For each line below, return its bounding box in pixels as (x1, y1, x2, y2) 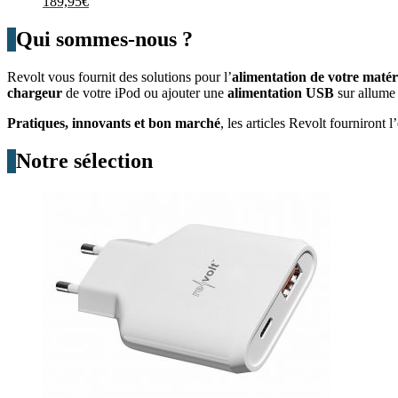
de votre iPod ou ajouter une (62, 84, 227, 100)
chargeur (7, 84, 62, 100)
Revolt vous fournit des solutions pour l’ (7, 68, 232, 84)
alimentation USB (227, 84, 334, 100)
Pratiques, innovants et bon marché (7, 115, 220, 131)
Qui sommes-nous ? (16, 27, 193, 51)
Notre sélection (16, 148, 153, 172)
